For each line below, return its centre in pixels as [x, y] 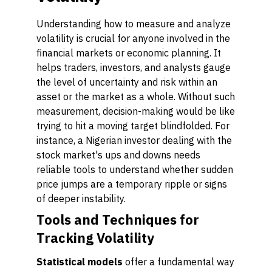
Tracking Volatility [95, 238]
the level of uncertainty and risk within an [127, 82]
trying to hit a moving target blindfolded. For [133, 126]
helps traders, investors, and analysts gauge [134, 67]
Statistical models [80, 262]
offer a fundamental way [178, 262]
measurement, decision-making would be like [136, 111]
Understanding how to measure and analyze [134, 24]
